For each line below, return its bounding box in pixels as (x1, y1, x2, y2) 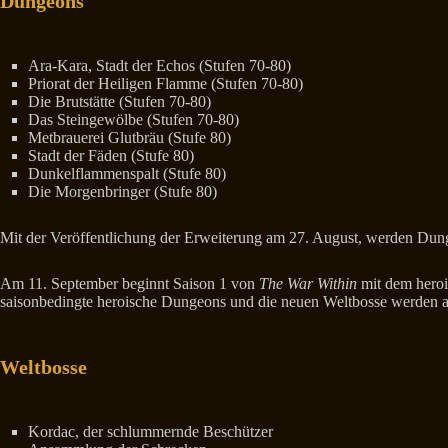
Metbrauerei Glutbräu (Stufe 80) (28, 128, 231, 146)
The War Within (259, 274, 357, 292)
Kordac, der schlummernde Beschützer (28, 422, 273, 440)
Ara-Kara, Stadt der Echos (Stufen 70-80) (28, 56, 291, 74)
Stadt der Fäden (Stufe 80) (28, 146, 194, 164)
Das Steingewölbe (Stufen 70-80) (28, 110, 239, 128)
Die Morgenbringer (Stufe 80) (28, 182, 217, 200)
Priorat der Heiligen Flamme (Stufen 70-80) (28, 74, 303, 92)
